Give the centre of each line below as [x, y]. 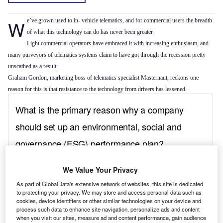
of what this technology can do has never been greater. [90, 32]
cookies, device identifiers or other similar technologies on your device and [109, 201]
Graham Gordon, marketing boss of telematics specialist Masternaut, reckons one [103, 78]
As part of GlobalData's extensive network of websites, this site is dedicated [110, 184]
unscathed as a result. [33, 66]
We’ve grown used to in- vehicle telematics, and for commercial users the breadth [16, 29]
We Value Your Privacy [100, 170]
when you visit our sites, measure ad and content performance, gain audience [111, 218]
